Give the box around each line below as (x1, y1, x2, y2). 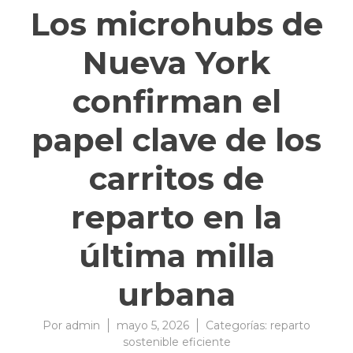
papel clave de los (32, 121, 321, 160)
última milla (78, 236, 275, 276)
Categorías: (206, 318, 270, 333)
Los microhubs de (30, 5, 323, 44)
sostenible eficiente (122, 335, 231, 350)
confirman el (72, 82, 281, 121)
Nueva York (83, 43, 270, 83)
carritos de (89, 159, 264, 199)
